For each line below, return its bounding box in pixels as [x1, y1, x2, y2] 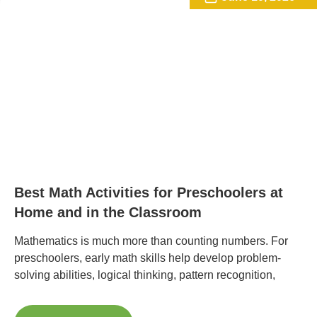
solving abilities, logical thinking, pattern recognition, [14, 269, 275, 282]
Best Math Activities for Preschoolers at [14, 185, 283, 201]
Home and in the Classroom [14, 204, 202, 221]
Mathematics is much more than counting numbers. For [14, 235, 288, 248]
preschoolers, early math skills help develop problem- [14, 252, 281, 265]
